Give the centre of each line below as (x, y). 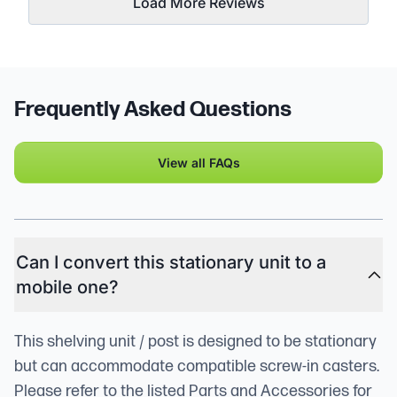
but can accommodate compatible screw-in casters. (197, 366)
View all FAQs (198, 162)
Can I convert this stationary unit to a (171, 262)
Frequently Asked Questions (153, 109)
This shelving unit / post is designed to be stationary (195, 341)
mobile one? (67, 287)
